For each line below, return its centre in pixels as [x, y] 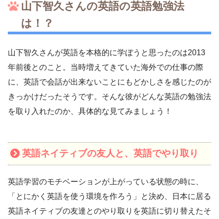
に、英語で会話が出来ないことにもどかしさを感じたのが [109, 82]
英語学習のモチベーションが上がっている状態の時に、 [106, 182]
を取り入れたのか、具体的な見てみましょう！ [90, 111]
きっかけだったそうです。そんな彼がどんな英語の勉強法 [109, 96]
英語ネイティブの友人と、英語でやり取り [110, 153]
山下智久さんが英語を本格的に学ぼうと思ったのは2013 [107, 52]
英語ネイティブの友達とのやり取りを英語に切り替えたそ [109, 211]
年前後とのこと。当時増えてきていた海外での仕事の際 [106, 67]
